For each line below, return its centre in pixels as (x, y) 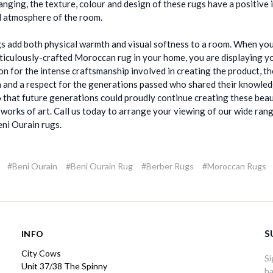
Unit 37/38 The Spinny (64, 266)
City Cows (41, 253)
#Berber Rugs (167, 166)
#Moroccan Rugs (234, 166)
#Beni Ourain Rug (99, 166)
